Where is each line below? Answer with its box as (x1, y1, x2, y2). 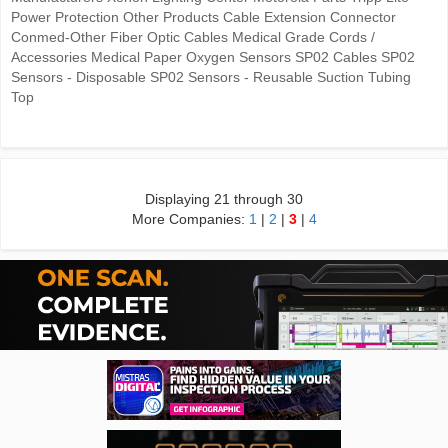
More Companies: (131, 211, 249, 227)
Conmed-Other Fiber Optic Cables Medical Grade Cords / (11, 29, 375, 45)
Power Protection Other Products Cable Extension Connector (11, 9, 396, 25)
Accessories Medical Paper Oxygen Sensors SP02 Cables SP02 (11, 49, 415, 65)
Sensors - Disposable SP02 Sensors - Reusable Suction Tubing (11, 69, 411, 85)
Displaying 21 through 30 (145, 191, 303, 207)
